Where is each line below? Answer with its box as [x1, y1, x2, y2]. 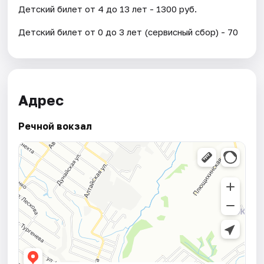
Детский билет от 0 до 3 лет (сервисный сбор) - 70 [18, 26, 239, 37]
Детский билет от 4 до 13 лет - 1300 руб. [18, 3, 197, 14]
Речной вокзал [18, 120, 93, 132]
